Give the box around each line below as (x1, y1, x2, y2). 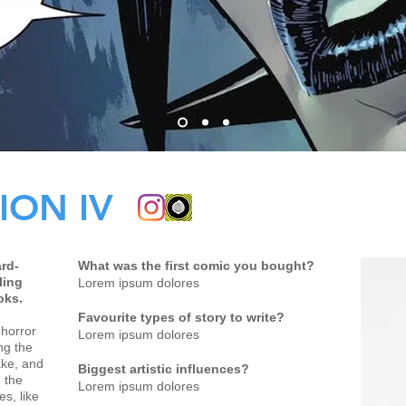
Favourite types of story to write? (78, 310, 285, 324)
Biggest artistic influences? (78, 362, 249, 376)
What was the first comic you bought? (78, 258, 314, 273)
